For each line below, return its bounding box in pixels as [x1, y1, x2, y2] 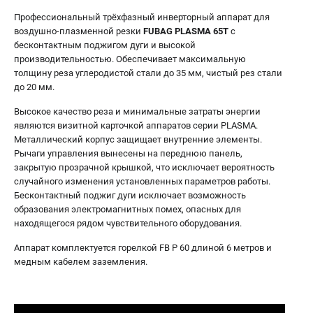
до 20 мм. [14, 82, 57, 93]
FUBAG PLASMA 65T [143, 26, 231, 37]
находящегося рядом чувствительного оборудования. [14, 218, 244, 229]
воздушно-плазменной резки [14, 26, 143, 37]
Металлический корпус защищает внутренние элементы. [14, 134, 262, 145]
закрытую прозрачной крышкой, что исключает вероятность [14, 162, 275, 173]
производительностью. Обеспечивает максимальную [14, 54, 246, 65]
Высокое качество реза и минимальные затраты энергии [14, 106, 261, 117]
